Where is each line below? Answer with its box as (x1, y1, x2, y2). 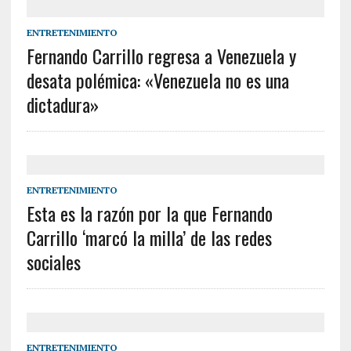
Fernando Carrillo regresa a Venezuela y (26, 42, 296, 71)
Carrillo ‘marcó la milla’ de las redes (26, 223, 272, 252)
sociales (26, 248, 81, 277)
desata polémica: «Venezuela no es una (26, 66, 289, 95)
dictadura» (26, 90, 99, 119)
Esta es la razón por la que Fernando (26, 199, 273, 228)
